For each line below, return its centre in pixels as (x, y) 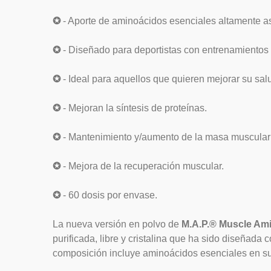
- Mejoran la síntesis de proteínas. (135, 108)
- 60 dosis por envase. (110, 195)
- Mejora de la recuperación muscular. (143, 166)
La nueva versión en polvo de (117, 224)
